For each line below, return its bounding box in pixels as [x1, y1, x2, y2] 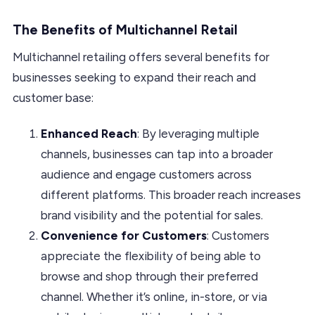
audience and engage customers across [41, 167, 252, 181]
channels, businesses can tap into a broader [41, 146, 273, 161]
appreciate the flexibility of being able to [41, 248, 261, 263]
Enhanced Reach [41, 126, 137, 141]
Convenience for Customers [41, 228, 207, 243]
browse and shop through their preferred [41, 269, 258, 283]
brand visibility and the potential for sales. [41, 207, 263, 222]
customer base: [13, 90, 94, 105]
